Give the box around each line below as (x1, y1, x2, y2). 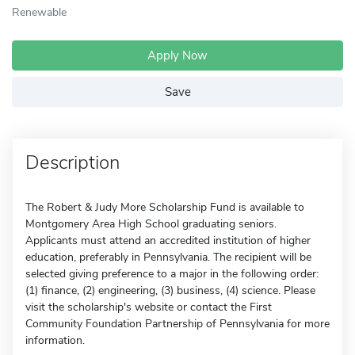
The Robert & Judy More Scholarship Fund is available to (25, 200, 304, 215)
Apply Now (147, 48, 208, 63)
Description (25, 150, 120, 175)
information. (25, 333, 85, 348)
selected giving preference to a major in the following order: (25, 266, 319, 281)
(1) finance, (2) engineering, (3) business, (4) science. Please (25, 283, 315, 298)
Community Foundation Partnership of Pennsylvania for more (25, 316, 330, 331)
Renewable (12, 4, 67, 20)
